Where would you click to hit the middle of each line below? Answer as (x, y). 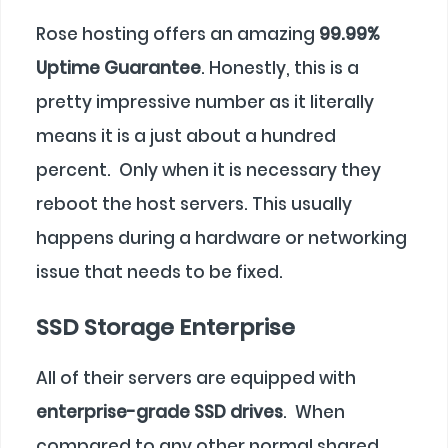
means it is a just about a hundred (186, 136)
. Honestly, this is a (280, 68)
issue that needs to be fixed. (159, 272)
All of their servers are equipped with (196, 377)
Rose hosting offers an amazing (177, 34)
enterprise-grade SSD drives (159, 411)
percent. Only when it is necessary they (208, 170)
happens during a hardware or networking (221, 238)
